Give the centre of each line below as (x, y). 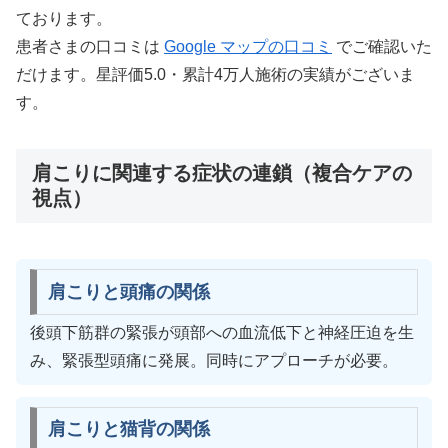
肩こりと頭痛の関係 (128, 291)
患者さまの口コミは (90, 47)
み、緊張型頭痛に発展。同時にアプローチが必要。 (214, 360)
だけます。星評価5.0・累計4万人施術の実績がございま (215, 75)
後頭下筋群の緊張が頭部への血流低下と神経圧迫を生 (222, 332)
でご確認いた (382, 47)
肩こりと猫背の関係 (128, 429)
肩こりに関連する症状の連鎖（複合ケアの (222, 173)
